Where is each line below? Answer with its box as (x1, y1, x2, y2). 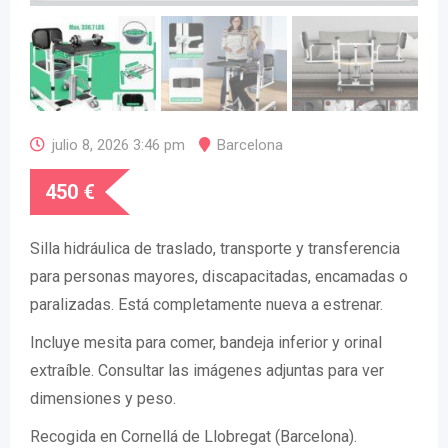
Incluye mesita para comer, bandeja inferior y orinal (30, 333, 382, 352)
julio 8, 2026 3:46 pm (52, 136, 185, 154)
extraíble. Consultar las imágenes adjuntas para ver (30, 361, 384, 380)
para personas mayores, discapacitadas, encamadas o (30, 267, 408, 286)
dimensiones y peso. (30, 389, 176, 408)
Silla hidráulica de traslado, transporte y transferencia (30, 239, 400, 258)
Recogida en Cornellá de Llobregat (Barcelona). (30, 427, 357, 446)
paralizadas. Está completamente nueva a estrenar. (30, 295, 383, 314)
